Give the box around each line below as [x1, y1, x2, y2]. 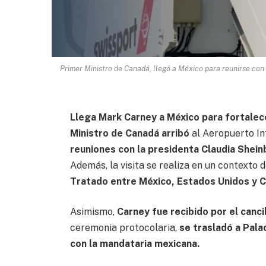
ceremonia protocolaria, [69, 222, 179, 234]
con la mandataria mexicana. [69, 238, 199, 250]
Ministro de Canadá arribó [69, 127, 189, 139]
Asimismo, [69, 206, 117, 218]
